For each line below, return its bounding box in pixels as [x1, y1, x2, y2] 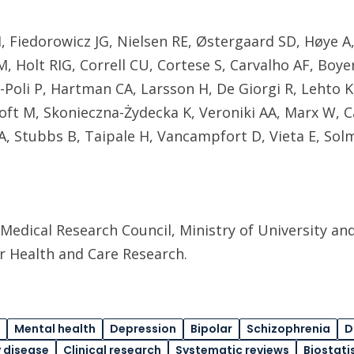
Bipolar [190, 321, 232, 337]
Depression [110, 321, 176, 337]
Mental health [14, 321, 96, 337]
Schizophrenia [247, 321, 330, 337]
